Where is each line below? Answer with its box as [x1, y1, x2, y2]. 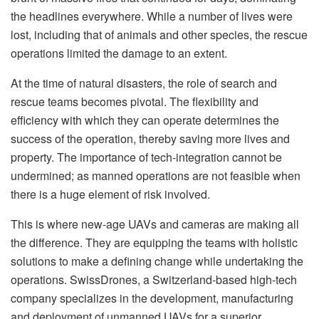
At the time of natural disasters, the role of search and [11, 75, 277, 92]
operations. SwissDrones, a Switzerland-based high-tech [11, 271, 297, 288]
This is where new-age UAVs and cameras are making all [11, 216, 299, 233]
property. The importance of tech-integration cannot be [11, 149, 282, 166]
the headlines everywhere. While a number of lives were [11, 8, 293, 25]
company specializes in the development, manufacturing [11, 290, 293, 307]
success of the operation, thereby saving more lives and [11, 130, 290, 147]
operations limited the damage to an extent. [11, 45, 227, 62]
